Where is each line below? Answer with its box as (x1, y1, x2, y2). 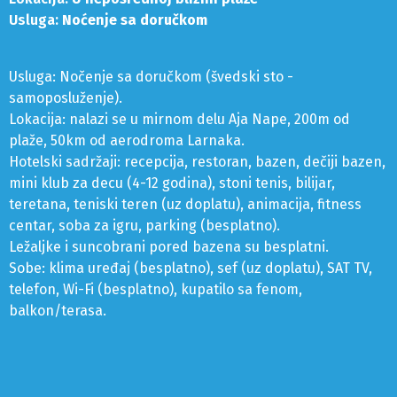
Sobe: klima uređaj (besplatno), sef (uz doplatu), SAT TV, (9, 259, 372, 276)
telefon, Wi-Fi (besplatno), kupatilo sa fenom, (9, 280, 302, 298)
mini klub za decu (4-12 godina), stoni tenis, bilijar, (9, 174, 335, 191)
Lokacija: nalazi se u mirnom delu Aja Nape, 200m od (9, 110, 350, 128)
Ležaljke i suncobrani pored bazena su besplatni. (9, 237, 329, 255)
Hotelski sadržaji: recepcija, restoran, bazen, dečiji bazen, (9, 152, 385, 170)
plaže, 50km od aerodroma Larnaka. (9, 131, 245, 149)
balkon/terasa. (9, 301, 106, 319)
